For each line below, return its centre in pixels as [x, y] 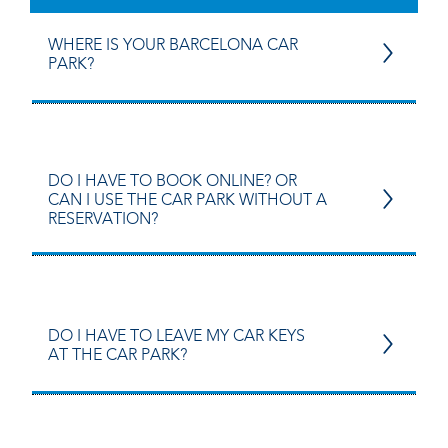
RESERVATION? [103, 219]
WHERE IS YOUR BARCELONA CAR [173, 45]
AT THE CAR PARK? [118, 355]
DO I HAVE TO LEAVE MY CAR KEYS [177, 336]
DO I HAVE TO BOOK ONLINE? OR [173, 181]
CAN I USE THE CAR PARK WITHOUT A [188, 200]
